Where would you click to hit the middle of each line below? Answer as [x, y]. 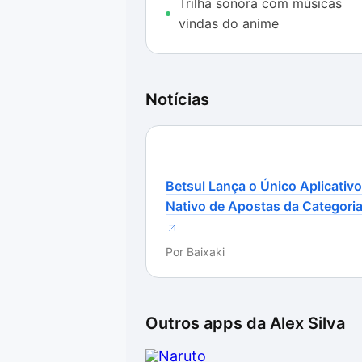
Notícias [177, 99]
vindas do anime [229, 23]
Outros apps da [208, 323]
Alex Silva [307, 323]
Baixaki [206, 252]
